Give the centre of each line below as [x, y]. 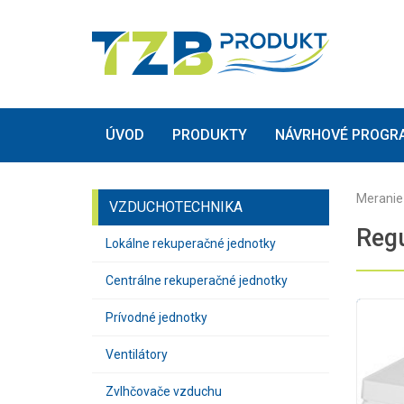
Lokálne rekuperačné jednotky [191, 243]
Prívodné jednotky [156, 317]
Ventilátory [137, 354]
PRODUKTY [210, 135]
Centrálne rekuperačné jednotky [197, 280]
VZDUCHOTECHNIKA [176, 207]
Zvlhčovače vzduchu [164, 391]
